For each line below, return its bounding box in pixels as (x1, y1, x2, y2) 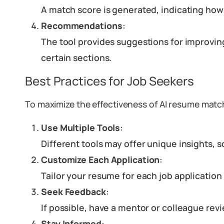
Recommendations (41, 19, 122, 31)
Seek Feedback (41, 185, 106, 197)
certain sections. (41, 51, 112, 63)
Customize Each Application (41, 153, 160, 165)
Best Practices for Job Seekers (25, 72, 194, 89)
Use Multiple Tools (41, 121, 120, 133)
